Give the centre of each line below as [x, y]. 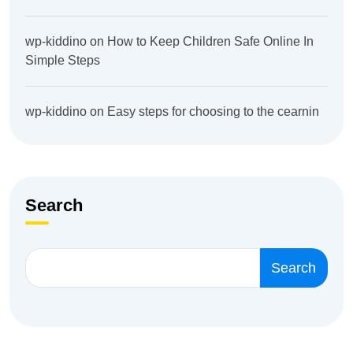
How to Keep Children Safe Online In [210, 42]
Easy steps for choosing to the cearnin [213, 112]
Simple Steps [63, 61]
